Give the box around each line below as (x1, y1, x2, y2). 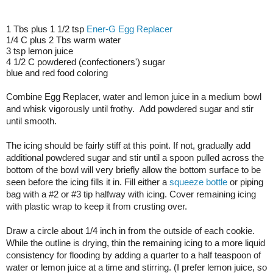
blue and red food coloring (6, 68, 108, 79)
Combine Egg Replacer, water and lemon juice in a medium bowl (6, 91, 261, 102)
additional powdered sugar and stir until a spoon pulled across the (6, 152, 264, 163)
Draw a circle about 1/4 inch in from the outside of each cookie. (6, 225, 255, 236)
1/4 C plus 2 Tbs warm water (6, 35, 121, 46)
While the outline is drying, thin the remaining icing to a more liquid (6, 238, 265, 249)
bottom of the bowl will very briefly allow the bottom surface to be (6, 165, 261, 175)
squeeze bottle (169, 177, 227, 188)
